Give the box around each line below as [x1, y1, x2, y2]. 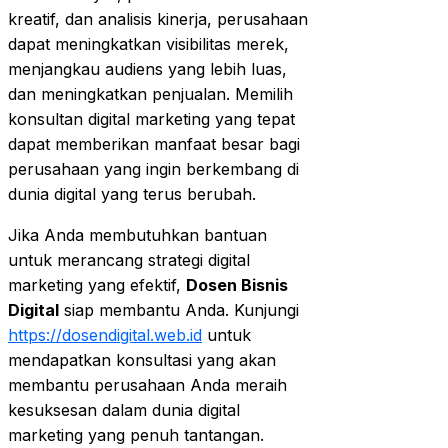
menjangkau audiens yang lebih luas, [8, 58, 287, 79]
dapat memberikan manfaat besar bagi [8, 133, 300, 154]
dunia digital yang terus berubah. [8, 183, 256, 204]
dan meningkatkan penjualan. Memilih [8, 83, 293, 104]
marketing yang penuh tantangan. [8, 424, 264, 445]
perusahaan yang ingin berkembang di [8, 158, 299, 179]
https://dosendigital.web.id [8, 324, 202, 345]
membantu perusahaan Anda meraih [8, 374, 287, 395]
